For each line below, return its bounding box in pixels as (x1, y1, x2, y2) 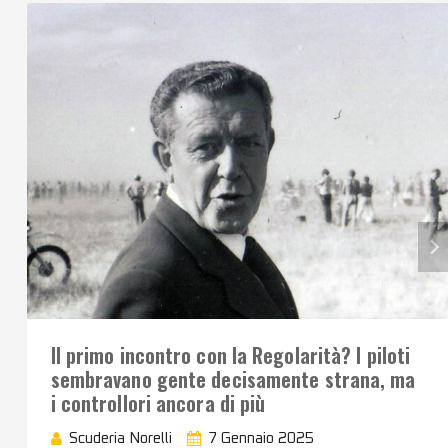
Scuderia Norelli (68, 430, 172, 446)
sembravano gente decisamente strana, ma (50, 363, 416, 394)
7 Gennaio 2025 (207, 430, 314, 446)
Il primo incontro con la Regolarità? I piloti (50, 339, 411, 370)
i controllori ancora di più (50, 387, 266, 418)
